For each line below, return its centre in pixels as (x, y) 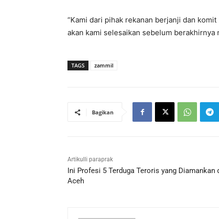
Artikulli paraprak (90, 160)
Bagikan (103, 112)
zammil (104, 66)
